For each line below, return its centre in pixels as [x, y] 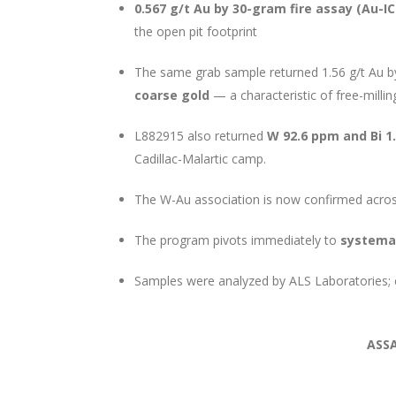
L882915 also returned [201, 136]
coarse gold [172, 95]
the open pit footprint [198, 31]
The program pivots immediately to [237, 240]
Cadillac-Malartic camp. [202, 159]
